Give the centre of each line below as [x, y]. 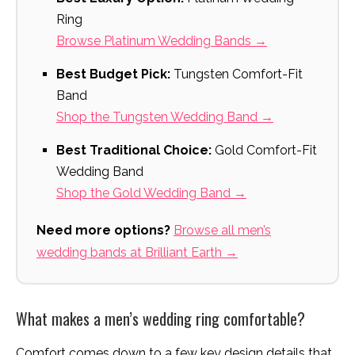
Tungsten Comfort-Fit [237, 74]
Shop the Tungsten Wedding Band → [165, 117]
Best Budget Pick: [113, 74]
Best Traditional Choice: [134, 151]
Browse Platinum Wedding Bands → [162, 41]
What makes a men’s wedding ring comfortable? [160, 319]
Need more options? [103, 231]
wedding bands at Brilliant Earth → [137, 253]
